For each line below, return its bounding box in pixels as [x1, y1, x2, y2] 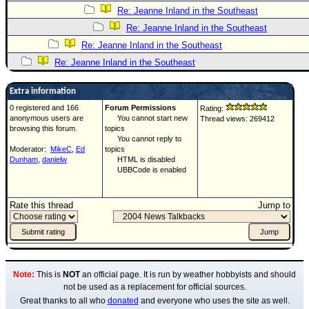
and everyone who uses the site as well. [138, 296, 290, 306]
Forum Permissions [105, 103, 176, 112]
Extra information [10, 87, 76, 96]
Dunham [10, 155, 38, 163]
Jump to [258, 200, 290, 210]
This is [34, 270, 63, 279]
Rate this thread [10, 200, 73, 210]
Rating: [200, 104, 226, 112]
